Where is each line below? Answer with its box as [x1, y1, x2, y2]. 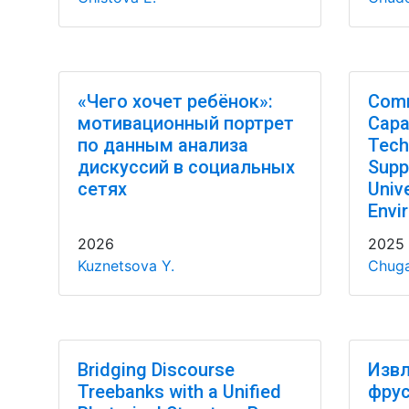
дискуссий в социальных [77, 156, 295, 178]
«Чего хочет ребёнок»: [77, 90, 273, 112]
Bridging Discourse [77, 359, 235, 381]
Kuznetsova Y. [77, 257, 174, 275]
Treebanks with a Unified [77, 381, 281, 403]
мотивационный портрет [77, 112, 294, 134]
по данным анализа [77, 134, 248, 156]
